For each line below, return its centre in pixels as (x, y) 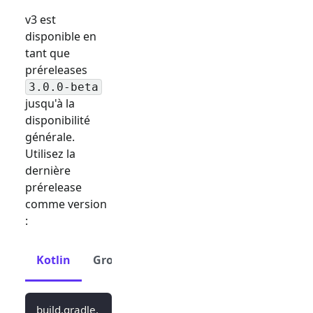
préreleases (56, 70)
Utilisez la (50, 153)
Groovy (113, 260)
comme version (66, 204)
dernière (48, 170)
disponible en (61, 36)
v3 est (41, 19)
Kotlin (53, 260)
